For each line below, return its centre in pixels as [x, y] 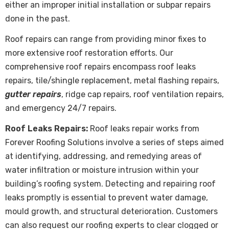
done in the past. [38, 19]
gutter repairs [33, 95]
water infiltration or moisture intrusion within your [102, 170]
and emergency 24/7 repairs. [61, 108]
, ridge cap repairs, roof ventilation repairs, [143, 95]
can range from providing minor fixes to [129, 39]
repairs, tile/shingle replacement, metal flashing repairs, [112, 81]
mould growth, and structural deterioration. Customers [111, 212]
